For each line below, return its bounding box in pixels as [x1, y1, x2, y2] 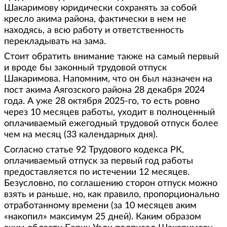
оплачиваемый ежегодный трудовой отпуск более [4, 119, 218, 128]
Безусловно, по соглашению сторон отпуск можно [4, 178, 217, 188]
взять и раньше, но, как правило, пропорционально [4, 190, 219, 199]
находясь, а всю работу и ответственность [4, 25, 184, 35]
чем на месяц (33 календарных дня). [4, 130, 158, 139]
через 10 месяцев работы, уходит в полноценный [4, 107, 215, 117]
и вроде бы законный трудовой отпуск [4, 63, 167, 72]
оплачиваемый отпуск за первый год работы [4, 156, 193, 166]
